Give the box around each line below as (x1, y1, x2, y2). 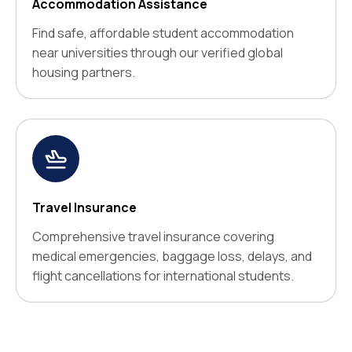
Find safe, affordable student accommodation (32, 24, 294, 42)
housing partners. (32, 64, 135, 82)
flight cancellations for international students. (32, 267, 294, 285)
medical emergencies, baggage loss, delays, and (32, 247, 312, 266)
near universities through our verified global (32, 44, 283, 62)
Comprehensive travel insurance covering (32, 228, 274, 246)
